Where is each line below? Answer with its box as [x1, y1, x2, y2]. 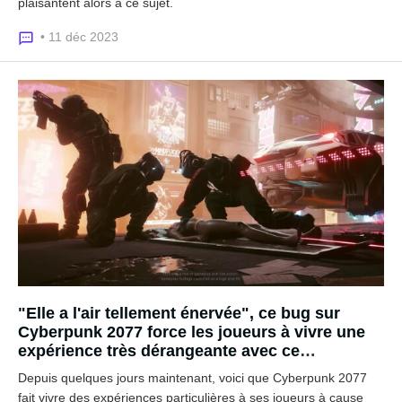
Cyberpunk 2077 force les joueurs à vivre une [18, 322, 365, 341]
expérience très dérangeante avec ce [18, 341, 300, 360]
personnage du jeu [18, 360, 162, 379]
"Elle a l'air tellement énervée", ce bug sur [18, 303, 340, 322]
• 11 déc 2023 [40, 30, 118, 44]
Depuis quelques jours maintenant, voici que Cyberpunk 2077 [18, 370, 367, 385]
